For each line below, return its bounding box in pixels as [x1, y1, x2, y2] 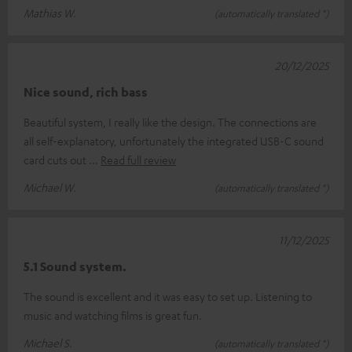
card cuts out [24, 152, 89, 167]
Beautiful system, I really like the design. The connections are [24, 115, 317, 130]
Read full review [101, 152, 176, 167]
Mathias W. [24, 5, 76, 20]
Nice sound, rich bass [24, 84, 148, 101]
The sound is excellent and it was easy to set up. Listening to [24, 289, 312, 304]
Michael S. [24, 335, 72, 350]
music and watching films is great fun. [24, 308, 202, 323]
